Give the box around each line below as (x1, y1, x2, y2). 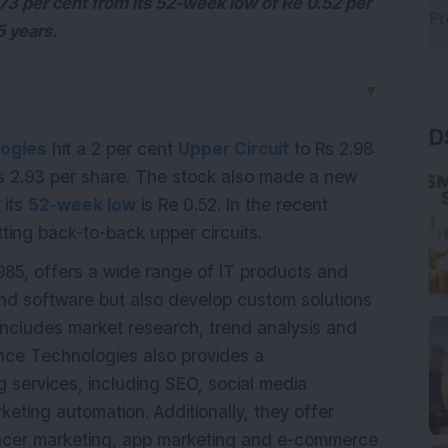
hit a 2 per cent (47, 139, 178, 159)
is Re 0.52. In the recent (136, 195, 328, 215)
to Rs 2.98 (289, 139, 373, 159)
